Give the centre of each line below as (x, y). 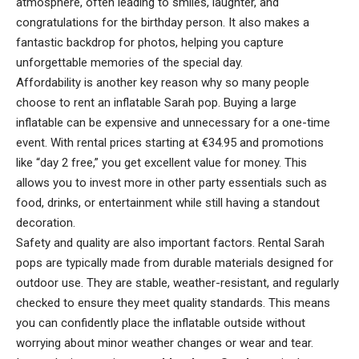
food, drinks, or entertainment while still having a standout (168, 202)
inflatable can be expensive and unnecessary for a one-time (173, 122)
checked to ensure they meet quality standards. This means (173, 303)
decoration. (46, 222)
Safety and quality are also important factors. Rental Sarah (170, 242)
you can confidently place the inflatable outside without (161, 323)
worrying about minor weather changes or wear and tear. (165, 343)
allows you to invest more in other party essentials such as (171, 182)
